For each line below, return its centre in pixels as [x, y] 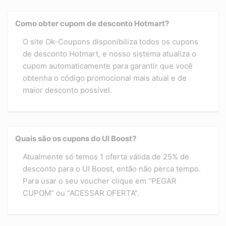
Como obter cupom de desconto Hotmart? [92, 24]
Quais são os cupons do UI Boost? [76, 139]
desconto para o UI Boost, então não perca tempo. [112, 169]
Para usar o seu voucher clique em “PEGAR [100, 181]
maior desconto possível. [67, 90]
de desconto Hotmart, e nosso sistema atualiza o [109, 54]
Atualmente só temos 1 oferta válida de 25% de [106, 157]
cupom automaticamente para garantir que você [108, 66]
